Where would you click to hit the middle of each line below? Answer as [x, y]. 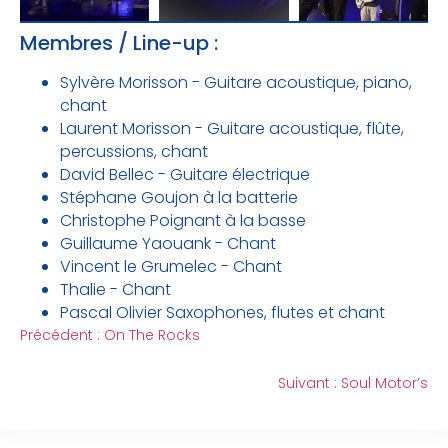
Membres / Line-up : [119, 43]
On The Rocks [152, 335]
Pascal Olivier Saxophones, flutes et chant [222, 313]
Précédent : [60, 335]
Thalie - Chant [115, 290]
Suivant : [307, 383]
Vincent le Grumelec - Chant [171, 267]
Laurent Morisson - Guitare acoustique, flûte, [232, 129]
